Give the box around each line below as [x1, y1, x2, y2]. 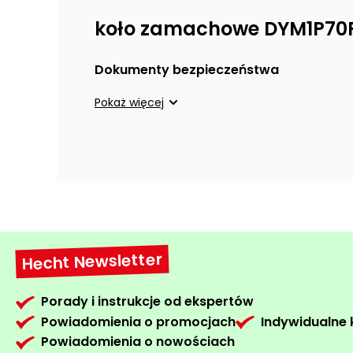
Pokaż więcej [95, 95, 164, 111]
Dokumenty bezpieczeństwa [95, 61, 279, 80]
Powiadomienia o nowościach [41, 333, 235, 351]
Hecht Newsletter [21, 248, 163, 276]
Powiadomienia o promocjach [41, 312, 236, 331]
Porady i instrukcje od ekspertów [41, 292, 254, 311]
